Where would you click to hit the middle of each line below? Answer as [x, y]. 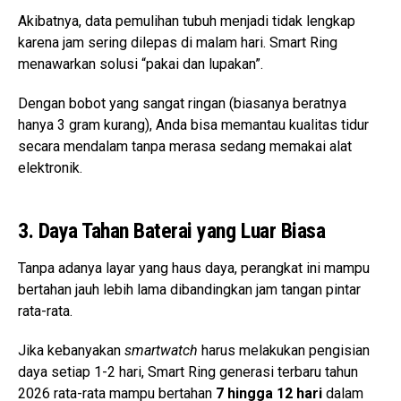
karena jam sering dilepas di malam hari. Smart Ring [178, 43]
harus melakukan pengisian [284, 351]
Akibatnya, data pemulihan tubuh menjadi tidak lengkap [187, 21]
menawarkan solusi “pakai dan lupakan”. [142, 64]
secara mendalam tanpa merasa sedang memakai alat [185, 147]
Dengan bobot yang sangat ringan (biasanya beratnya [182, 104]
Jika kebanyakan [71, 351]
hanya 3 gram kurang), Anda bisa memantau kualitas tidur [193, 125]
